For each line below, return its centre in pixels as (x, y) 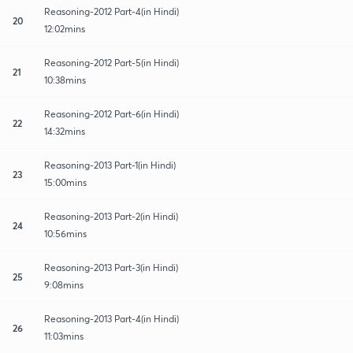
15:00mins (65, 182)
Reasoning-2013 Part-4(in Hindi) (111, 318)
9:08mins (64, 284)
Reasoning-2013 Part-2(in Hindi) (111, 216)
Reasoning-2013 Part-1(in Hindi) (110, 165)
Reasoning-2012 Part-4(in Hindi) (111, 11)
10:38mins (65, 80)
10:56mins (65, 233)
